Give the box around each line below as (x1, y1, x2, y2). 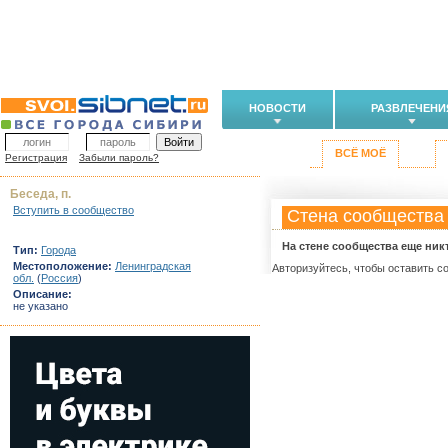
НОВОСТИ (249, 102, 306, 114)
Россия (41, 272, 78, 284)
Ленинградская (115, 260, 191, 272)
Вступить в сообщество (13, 204, 134, 216)
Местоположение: (13, 260, 112, 272)
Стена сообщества (287, 206, 444, 226)
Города (41, 244, 76, 256)
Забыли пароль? (79, 152, 159, 163)
